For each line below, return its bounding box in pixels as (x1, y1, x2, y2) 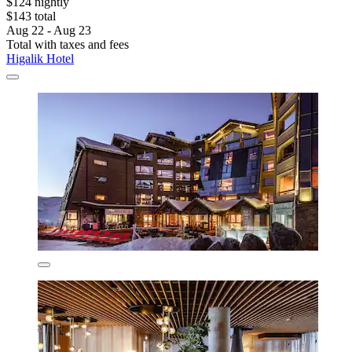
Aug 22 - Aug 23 (6, 24, 91, 38)
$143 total (6, 9, 56, 24)
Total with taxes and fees (6, 38, 129, 52)
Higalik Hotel (6, 52, 74, 66)
